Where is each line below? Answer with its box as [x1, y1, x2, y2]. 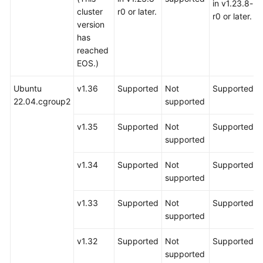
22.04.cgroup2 [14, 96, 70, 106]
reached [77, 45, 109, 55]
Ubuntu [14, 83, 42, 93]
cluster [77, 6, 103, 16]
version [77, 19, 104, 29]
